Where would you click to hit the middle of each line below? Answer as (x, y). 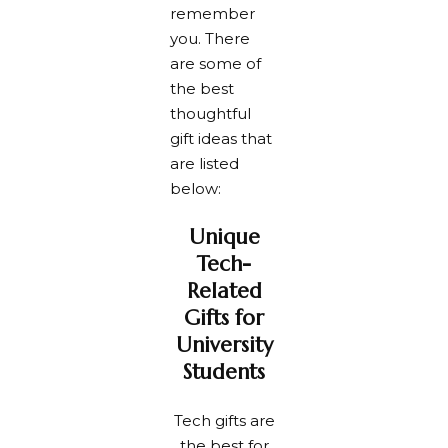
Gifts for (224, 317)
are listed (204, 163)
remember (212, 13)
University (224, 344)
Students (224, 371)
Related (224, 290)
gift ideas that (221, 138)
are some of (215, 63)
